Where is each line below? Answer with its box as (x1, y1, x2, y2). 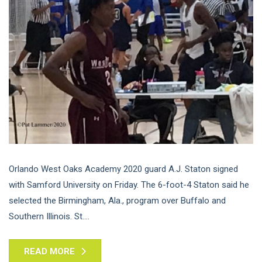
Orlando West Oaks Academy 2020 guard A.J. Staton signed (9, 164, 238, 175)
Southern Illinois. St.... (9, 211, 89, 222)
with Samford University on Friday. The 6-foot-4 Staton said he (9, 180, 249, 191)
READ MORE (24, 246, 75, 257)
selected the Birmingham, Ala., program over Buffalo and (9, 195, 226, 206)
